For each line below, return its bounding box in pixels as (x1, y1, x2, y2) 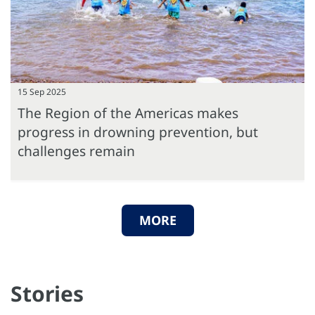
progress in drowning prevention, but (18, 122, 258, 141)
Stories (11, 278, 84, 308)
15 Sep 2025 (18, 85, 66, 98)
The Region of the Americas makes (18, 103, 238, 122)
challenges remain (18, 141, 135, 160)
